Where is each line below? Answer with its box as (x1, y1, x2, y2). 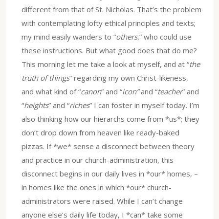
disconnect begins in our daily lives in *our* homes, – (22, 168, 198, 178)
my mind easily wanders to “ (22, 31, 116, 42)
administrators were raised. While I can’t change (22, 196, 183, 206)
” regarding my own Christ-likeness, (69, 72, 188, 83)
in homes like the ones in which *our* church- (22, 182, 172, 192)
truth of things (22, 72, 69, 83)
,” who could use (137, 31, 192, 42)
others (116, 31, 137, 42)
